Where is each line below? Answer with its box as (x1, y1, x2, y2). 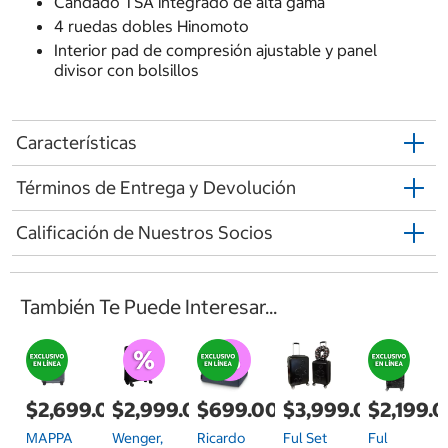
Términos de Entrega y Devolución (16, 176, 296, 200)
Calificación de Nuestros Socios (16, 221, 273, 245)
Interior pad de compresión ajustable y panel (53, 39, 377, 60)
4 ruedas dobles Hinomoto (53, 15, 249, 36)
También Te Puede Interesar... (20, 293, 277, 319)
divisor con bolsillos (53, 59, 199, 80)
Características (16, 131, 137, 155)
